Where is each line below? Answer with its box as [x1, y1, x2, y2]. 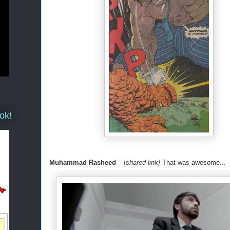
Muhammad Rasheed [49, 159, 116, 166]
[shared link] [124, 159, 162, 166]
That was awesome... [162, 159, 226, 166]
